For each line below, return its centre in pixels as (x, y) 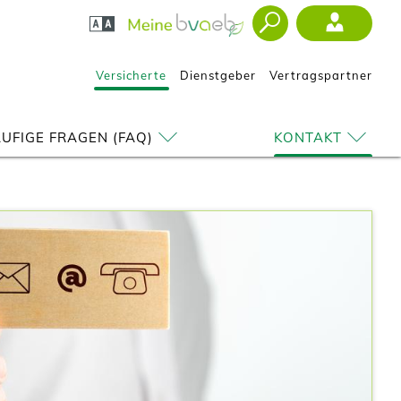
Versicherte (131, 75)
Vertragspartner (321, 75)
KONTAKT (308, 137)
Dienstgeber (218, 75)
